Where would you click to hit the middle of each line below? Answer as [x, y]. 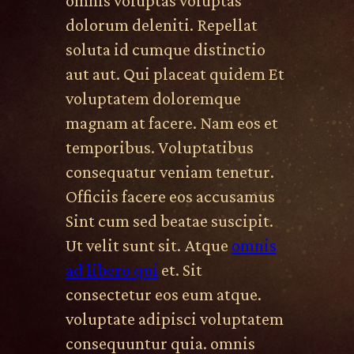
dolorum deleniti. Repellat [161, 25]
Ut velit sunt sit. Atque [148, 246]
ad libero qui [111, 270]
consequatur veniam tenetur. [169, 172]
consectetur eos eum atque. [163, 295]
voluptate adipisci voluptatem [174, 319]
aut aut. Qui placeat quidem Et [175, 74]
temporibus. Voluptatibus [159, 148]
